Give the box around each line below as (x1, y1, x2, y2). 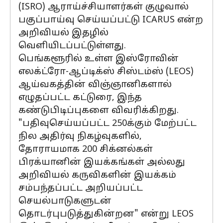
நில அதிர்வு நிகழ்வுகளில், (18, 131, 142, 142)
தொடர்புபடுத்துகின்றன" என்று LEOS (18, 209, 194, 220)
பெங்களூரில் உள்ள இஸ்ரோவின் (18, 53, 179, 65)
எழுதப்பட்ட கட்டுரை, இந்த (18, 92, 142, 104)
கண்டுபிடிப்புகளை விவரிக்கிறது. (18, 105, 179, 116)
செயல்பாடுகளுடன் (18, 196, 111, 207)
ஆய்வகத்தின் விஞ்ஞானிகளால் (18, 79, 172, 91)
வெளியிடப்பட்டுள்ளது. (18, 40, 126, 52)
